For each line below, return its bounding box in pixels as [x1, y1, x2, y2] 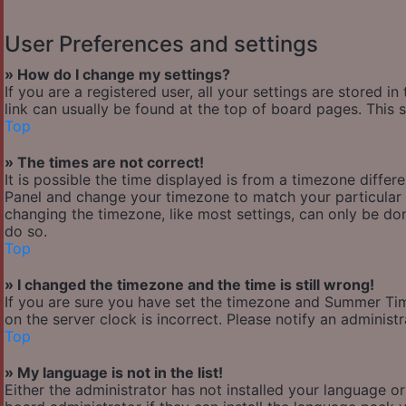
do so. [5, 222, 47, 241]
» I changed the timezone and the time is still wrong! [5, 275, 374, 295]
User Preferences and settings [5, 31, 318, 58]
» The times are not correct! [5, 153, 204, 172]
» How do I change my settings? [5, 65, 230, 84]
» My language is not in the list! [5, 363, 223, 382]
